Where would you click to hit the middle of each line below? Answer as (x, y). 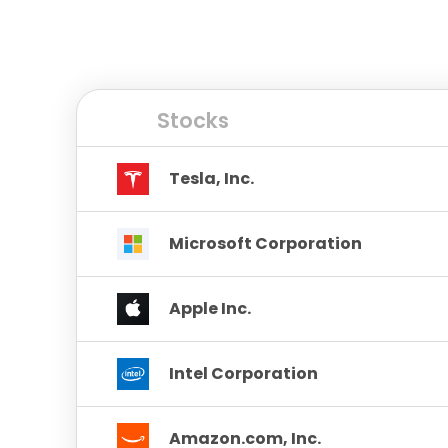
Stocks (193, 120)
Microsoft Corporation (265, 243)
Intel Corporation (243, 373)
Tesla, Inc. (211, 178)
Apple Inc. (210, 308)
